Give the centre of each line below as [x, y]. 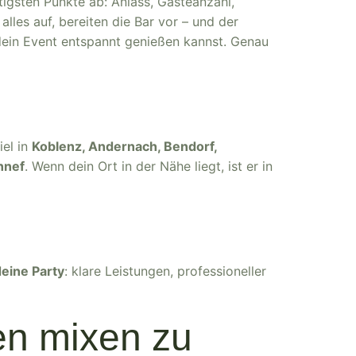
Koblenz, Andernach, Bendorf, [124, 146]
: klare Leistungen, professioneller [165, 271]
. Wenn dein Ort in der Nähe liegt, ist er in [149, 166]
